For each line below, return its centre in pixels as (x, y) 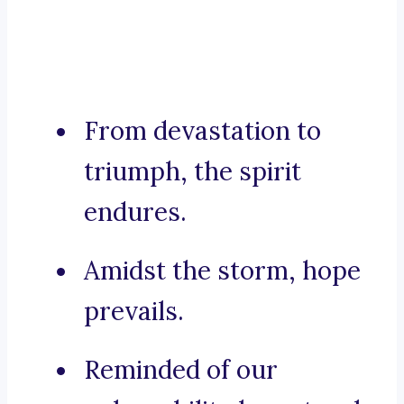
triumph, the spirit (193, 172)
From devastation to (202, 131)
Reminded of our (181, 370)
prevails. (134, 312)
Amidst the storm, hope (222, 271)
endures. (135, 212)
